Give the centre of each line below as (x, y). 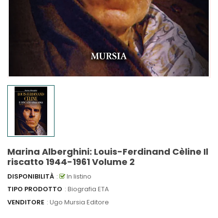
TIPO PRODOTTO (35, 189)
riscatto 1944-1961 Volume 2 (71, 162)
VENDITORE (26, 202)
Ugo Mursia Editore (79, 202)
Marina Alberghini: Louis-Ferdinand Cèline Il (108, 151)
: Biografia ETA (87, 189)
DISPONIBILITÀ (31, 176)
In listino (78, 176)
